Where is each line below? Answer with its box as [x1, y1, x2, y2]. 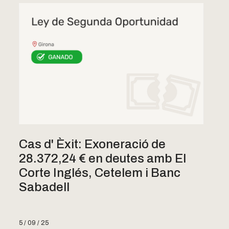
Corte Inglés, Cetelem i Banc [18, 166, 180, 180]
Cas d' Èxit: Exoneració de [18, 138, 166, 151]
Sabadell [18, 180, 70, 194]
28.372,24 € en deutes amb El [18, 152, 186, 166]
